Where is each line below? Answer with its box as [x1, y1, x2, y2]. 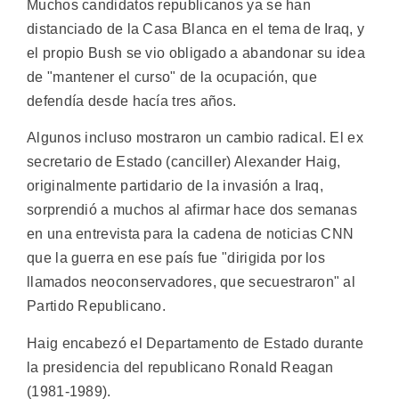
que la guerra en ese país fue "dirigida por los [27, 250, 326, 266]
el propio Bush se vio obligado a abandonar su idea [27, 45, 365, 61]
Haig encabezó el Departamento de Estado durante [27, 335, 364, 351]
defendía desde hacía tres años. [27, 93, 237, 109]
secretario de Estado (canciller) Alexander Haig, [27, 154, 341, 170]
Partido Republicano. [27, 298, 167, 314]
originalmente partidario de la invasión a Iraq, [27, 178, 324, 194]
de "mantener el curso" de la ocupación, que [27, 69, 317, 85]
